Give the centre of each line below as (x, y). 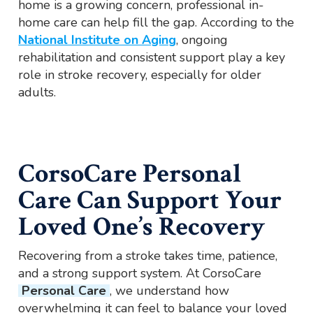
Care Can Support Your (150, 201)
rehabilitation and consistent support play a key (152, 58)
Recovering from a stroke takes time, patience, (148, 256)
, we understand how (170, 291)
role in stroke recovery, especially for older (140, 75)
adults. (37, 93)
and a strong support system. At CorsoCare (140, 274)
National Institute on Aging (97, 40)
